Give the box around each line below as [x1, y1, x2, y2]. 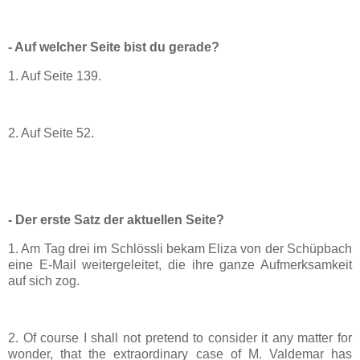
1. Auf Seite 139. [8, 68, 101, 83]
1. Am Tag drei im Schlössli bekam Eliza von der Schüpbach [8, 241, 352, 256]
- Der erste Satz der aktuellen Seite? [8, 212, 224, 227]
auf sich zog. [8, 273, 80, 288]
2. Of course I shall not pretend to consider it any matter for [8, 331, 352, 346]
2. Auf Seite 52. [8, 126, 94, 141]
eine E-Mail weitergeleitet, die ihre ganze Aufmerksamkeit [8, 257, 352, 272]
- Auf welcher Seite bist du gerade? [8, 39, 219, 54]
